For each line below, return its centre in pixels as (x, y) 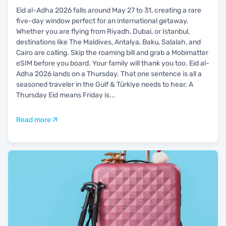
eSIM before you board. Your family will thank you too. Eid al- (113, 63)
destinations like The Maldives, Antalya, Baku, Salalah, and (108, 42)
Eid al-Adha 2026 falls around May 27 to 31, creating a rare (109, 10)
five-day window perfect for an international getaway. (102, 21)
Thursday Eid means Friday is (63, 95)
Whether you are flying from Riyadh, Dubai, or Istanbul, (103, 31)
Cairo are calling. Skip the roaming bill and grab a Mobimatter (112, 52)
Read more (34, 120)
